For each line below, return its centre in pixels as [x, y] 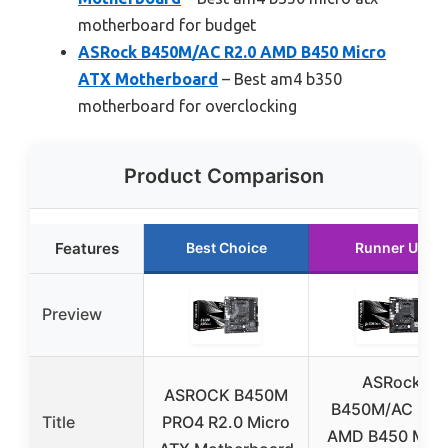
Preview [72, 314]
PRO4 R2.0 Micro [226, 422]
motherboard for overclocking [187, 106]
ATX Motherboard [148, 79]
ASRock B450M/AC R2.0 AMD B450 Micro [232, 52]
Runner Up [391, 248]
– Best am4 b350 [280, 79]
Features [86, 249]
